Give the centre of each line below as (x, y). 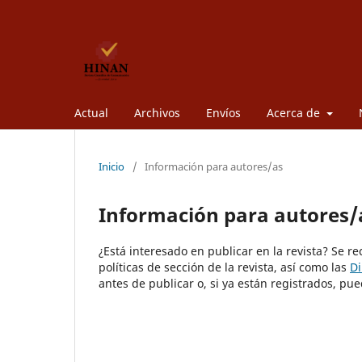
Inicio (112, 166)
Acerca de (295, 112)
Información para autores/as (214, 166)
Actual (91, 112)
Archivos (157, 112)
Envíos (223, 112)
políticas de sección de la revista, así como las (224, 267)
